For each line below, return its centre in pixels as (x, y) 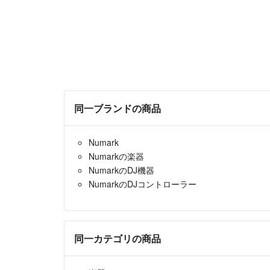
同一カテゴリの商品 (118, 239)
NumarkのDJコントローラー (143, 184)
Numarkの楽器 (116, 156)
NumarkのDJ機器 (121, 170)
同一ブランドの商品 (118, 108)
